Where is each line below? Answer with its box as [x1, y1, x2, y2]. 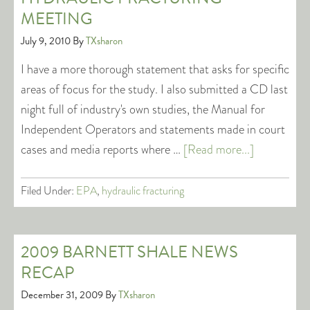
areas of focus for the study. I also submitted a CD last [21, 80, 288, 98]
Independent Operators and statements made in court [21, 120, 285, 138]
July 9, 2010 [21, 33, 71, 48]
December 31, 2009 [21, 287, 103, 302]
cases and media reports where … [21, 140, 183, 158]
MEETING [21, 6, 93, 31]
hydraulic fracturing [102, 183, 184, 199]
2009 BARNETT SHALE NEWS [21, 239, 238, 264]
